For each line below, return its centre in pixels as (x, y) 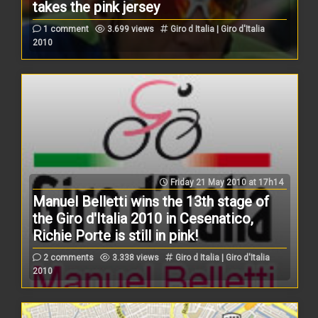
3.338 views (135, 257)
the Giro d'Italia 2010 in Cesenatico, (143, 218)
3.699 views (130, 29)
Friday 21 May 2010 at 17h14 (225, 182)
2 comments (68, 257)
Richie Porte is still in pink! (116, 235)
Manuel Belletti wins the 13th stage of (151, 201)
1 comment (65, 29)
